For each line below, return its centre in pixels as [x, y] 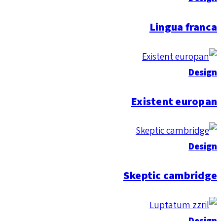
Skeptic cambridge [170, 175]
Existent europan [174, 101]
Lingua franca [183, 27]
